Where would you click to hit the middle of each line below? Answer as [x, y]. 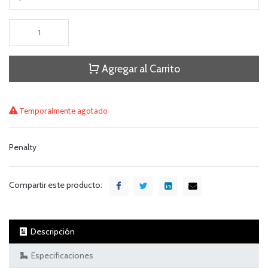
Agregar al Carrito [139, 68]
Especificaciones [62, 255]
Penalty [23, 147]
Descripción [53, 231]
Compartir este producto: [56, 185]
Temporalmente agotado [63, 111]
